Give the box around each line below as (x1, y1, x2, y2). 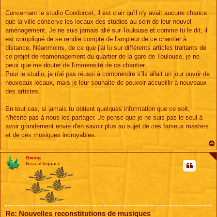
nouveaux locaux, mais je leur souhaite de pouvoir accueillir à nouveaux (5, 78, 207, 86)
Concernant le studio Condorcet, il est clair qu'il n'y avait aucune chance (5, 9, 207, 16)
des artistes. (5, 87, 40, 95)
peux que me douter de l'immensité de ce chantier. (5, 61, 146, 69)
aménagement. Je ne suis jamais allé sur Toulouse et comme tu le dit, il (5, 26, 207, 34)
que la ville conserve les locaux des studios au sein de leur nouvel (5, 17, 191, 25)
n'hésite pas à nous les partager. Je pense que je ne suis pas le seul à (5, 113, 202, 121)
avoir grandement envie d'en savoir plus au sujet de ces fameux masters (5, 122, 209, 130)
